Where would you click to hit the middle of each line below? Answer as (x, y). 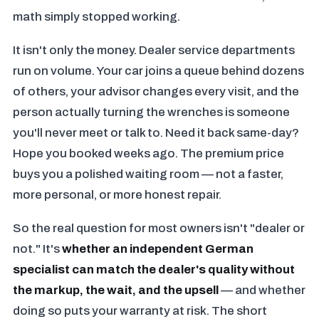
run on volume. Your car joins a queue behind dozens (158, 71)
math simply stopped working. (96, 17)
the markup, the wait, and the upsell (116, 290)
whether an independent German (158, 249)
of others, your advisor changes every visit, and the (156, 91)
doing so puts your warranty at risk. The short (140, 311)
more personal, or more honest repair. (117, 195)
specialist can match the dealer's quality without (154, 270)
